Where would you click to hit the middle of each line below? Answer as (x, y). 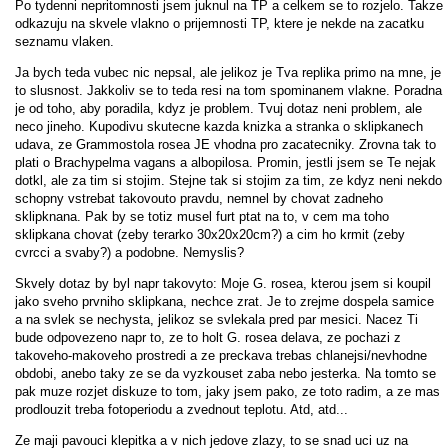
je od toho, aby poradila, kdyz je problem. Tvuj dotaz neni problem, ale (218, 108)
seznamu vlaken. (64, 41)
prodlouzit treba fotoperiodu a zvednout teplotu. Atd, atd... (181, 409)
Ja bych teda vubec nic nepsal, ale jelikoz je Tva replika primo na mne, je (228, 72)
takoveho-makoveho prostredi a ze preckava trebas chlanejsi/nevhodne (221, 355)
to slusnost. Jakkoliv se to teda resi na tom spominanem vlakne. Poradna (228, 90)
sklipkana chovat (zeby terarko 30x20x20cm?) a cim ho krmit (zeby (210, 234)
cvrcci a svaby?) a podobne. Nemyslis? (129, 252)
